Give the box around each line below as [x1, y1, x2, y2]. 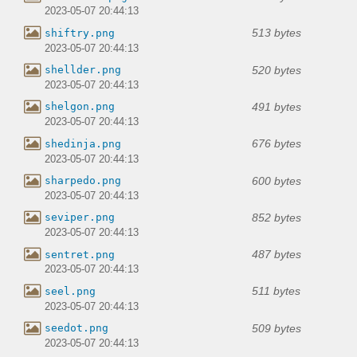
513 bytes [252, 26, 301, 40]
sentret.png [45, 248, 115, 261]
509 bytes [252, 321, 301, 335]
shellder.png [45, 64, 121, 76]
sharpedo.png [45, 175, 121, 187]
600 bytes [252, 174, 301, 187]
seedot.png [45, 322, 108, 335]
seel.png [45, 284, 96, 297]
